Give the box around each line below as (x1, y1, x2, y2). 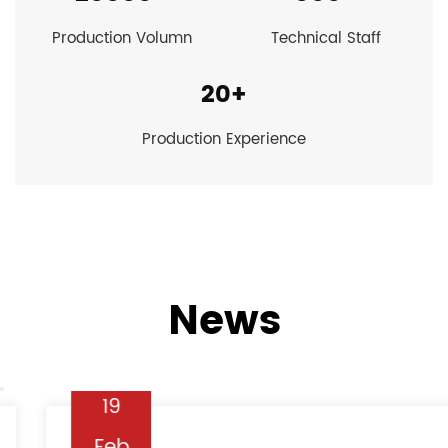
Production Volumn (52, 25, 192, 51)
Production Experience (142, 126, 306, 152)
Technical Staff (271, 25, 381, 51)
